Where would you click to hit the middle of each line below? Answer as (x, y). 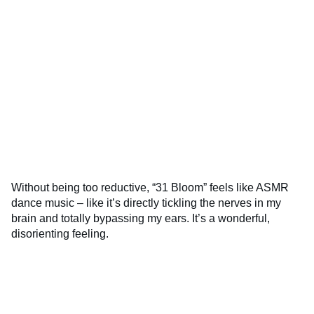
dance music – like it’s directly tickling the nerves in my (146, 203)
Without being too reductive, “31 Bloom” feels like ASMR (150, 187)
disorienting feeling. (60, 233)
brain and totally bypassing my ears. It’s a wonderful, (141, 218)
